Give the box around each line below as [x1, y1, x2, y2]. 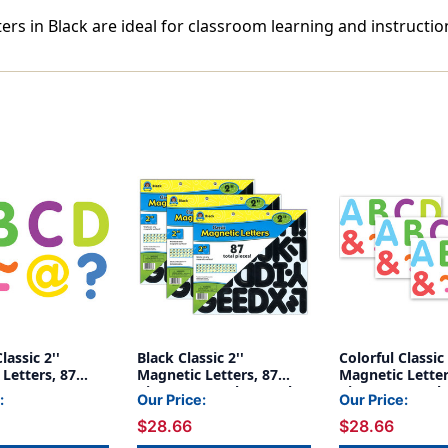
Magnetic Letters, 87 [137, 365, 278, 385]
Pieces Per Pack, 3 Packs [137, 382, 304, 402]
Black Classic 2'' [137, 348, 244, 368]
